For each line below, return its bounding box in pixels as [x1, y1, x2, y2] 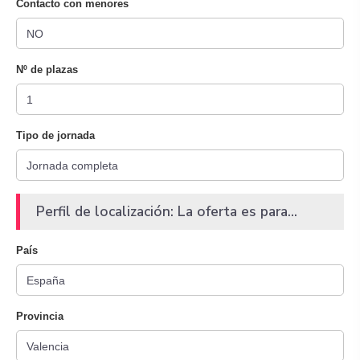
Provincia [16, 310, 63, 322]
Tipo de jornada [16, 129, 95, 141]
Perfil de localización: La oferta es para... [36, 202, 297, 221]
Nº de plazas [16, 63, 78, 76]
